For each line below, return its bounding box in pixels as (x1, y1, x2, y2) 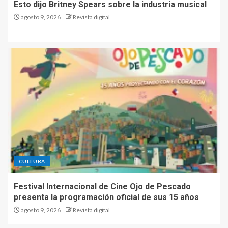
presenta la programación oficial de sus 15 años (14, 192, 199, 202)
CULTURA (19, 158, 45, 164)
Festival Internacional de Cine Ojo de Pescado (14, 181, 191, 191)
